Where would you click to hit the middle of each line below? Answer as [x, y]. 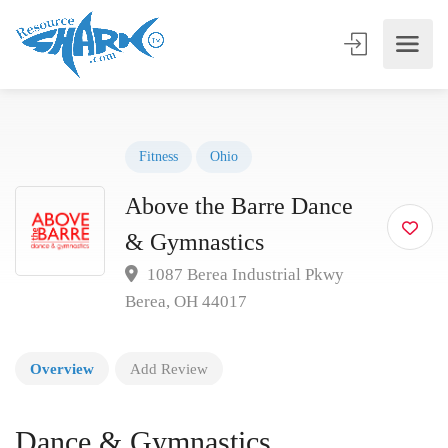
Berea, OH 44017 [186, 301]
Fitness [158, 156]
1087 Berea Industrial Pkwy [243, 274]
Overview [62, 369]
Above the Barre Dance [239, 206]
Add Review [169, 369]
